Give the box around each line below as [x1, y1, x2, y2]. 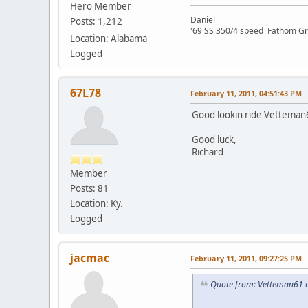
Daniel [190, 14, 219, 26]
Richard [192, 146, 223, 159]
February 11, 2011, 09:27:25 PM [190, 253, 302, 264]
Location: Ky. [70, 197, 123, 210]
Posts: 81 [70, 182, 109, 195]
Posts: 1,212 [70, 15, 122, 28]
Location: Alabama [70, 32, 147, 45]
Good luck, [192, 133, 236, 146]
